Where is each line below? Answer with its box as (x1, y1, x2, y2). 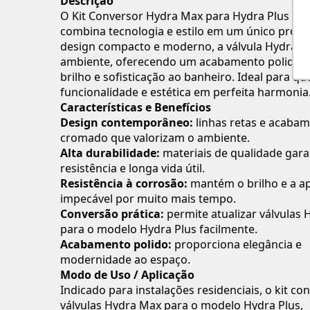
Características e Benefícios (60, 99, 211, 115)
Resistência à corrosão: (60, 175, 188, 191)
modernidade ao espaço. (60, 251, 190, 267)
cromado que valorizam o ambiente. (60, 129, 250, 145)
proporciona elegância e (172, 236, 302, 252)
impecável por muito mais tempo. (60, 190, 236, 206)
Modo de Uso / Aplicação (60, 266, 194, 282)
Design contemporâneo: (60, 114, 193, 130)
